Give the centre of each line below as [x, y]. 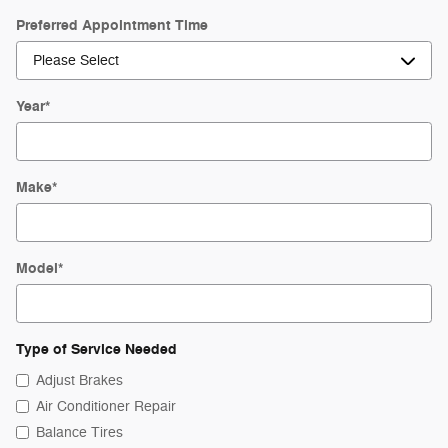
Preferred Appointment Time [112, 25]
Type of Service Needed [98, 349]
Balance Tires [79, 432]
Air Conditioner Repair [106, 406]
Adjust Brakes [79, 380]
